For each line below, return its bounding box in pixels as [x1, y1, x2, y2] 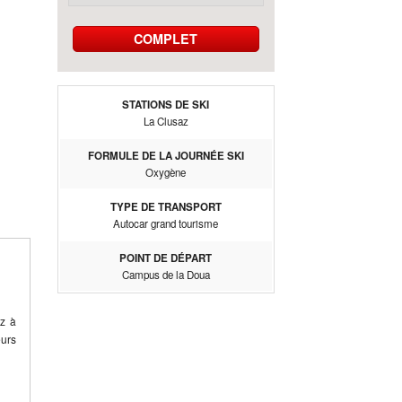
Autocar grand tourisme [113, 215, 218, 231]
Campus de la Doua [121, 267, 210, 282]
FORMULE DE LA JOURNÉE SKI [87, 147, 244, 163]
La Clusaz [143, 113, 188, 128]
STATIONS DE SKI [122, 96, 209, 112]
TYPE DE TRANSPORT [109, 198, 222, 214]
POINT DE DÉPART [119, 249, 212, 266]
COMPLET [134, 29, 198, 48]
